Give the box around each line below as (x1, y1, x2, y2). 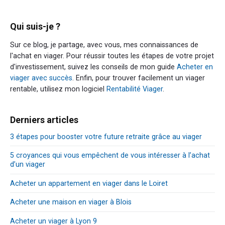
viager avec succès (10, 73, 72, 82)
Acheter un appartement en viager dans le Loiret (10, 179, 168, 187)
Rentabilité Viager (106, 84, 163, 93)
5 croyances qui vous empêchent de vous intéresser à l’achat (10, 151, 210, 160)
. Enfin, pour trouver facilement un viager (72, 73, 205, 82)
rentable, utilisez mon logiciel (10, 84, 106, 93)
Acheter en (177, 62, 213, 71)
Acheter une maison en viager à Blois (10, 198, 132, 206)
